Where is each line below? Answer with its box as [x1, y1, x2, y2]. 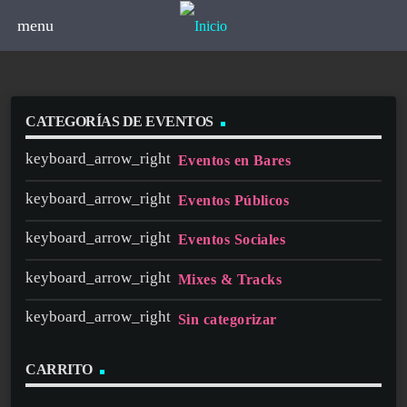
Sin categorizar [178, 311, 277, 327]
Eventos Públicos [178, 192, 290, 208]
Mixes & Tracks [178, 271, 283, 287]
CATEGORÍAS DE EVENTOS [25, 113, 213, 129]
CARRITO [25, 361, 93, 377]
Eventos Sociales [178, 232, 286, 248]
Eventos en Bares [178, 153, 292, 169]
